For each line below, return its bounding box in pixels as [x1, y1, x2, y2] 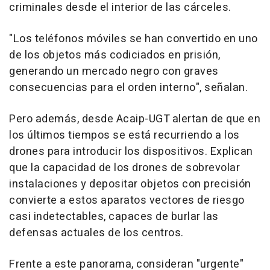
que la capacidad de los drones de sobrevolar [9, 159, 240, 176]
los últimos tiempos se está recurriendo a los [9, 127, 240, 143]
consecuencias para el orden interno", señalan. [9, 79, 248, 96]
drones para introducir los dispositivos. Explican [9, 143, 253, 160]
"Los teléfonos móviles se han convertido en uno [9, 30, 258, 47]
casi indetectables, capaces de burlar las [9, 208, 219, 225]
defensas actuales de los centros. [9, 224, 184, 241]
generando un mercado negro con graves [9, 63, 219, 80]
